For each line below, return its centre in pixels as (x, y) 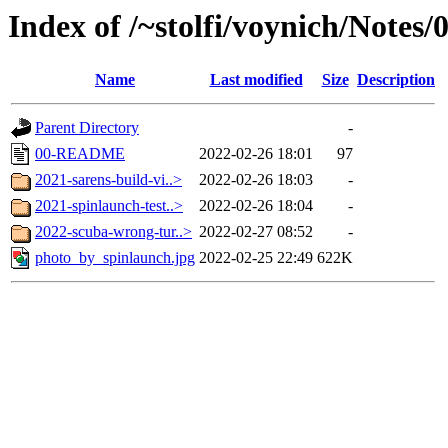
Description (396, 80)
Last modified (256, 80)
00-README (80, 154)
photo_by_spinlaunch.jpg (115, 258)
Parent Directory (87, 128)
